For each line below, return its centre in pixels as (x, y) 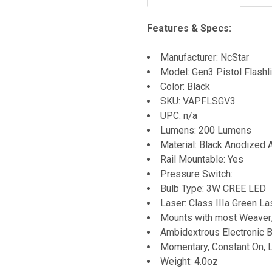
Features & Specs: (189, 28)
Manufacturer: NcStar (205, 57)
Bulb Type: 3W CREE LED (213, 188)
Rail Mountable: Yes (202, 159)
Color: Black (185, 86)
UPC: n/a (179, 115)
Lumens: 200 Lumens (206, 130)
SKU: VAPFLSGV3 (198, 101)
